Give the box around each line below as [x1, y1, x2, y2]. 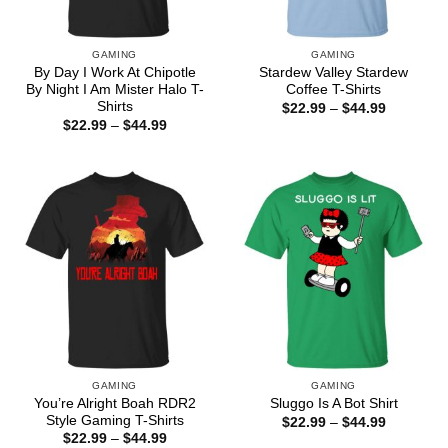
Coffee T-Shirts [286, 82, 381, 98]
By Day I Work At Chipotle [33, 65, 196, 81]
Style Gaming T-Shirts [45, 412, 184, 428]
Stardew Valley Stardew [259, 65, 408, 81]
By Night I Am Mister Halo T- [25, 82, 204, 98]
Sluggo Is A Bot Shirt [269, 396, 398, 412]
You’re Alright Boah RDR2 [33, 395, 196, 411]
